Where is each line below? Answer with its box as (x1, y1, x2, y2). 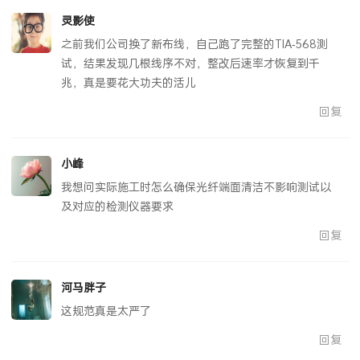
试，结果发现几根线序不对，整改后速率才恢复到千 (60, 55, 320, 72)
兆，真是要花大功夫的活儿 (60, 75, 196, 91)
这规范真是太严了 (60, 303, 151, 319)
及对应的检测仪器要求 (60, 198, 174, 215)
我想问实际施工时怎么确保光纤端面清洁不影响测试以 (60, 179, 331, 195)
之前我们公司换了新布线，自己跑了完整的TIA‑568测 (60, 36, 328, 52)
